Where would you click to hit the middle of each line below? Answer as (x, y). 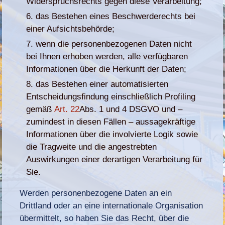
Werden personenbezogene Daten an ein (96, 193)
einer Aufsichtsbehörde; (71, 29)
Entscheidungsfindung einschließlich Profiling (111, 96)
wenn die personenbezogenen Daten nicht (114, 44)
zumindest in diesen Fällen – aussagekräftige (111, 122)
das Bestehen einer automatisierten (102, 84)
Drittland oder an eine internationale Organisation (111, 205)
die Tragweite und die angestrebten (92, 147)
